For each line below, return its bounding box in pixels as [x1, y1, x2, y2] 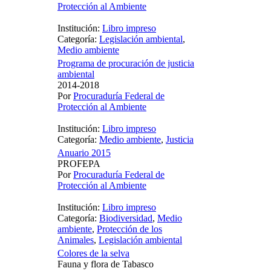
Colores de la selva [57, 248, 129, 259]
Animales [57, 235, 94, 246]
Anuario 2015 [57, 148, 111, 158]
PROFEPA [57, 158, 100, 169]
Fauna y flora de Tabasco [57, 259, 154, 270]
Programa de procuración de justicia [57, 58, 194, 69]
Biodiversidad [99, 213, 152, 224]
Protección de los [97, 224, 162, 235]
